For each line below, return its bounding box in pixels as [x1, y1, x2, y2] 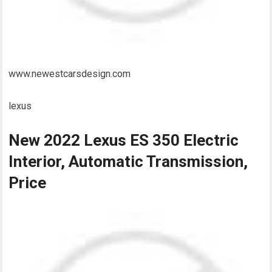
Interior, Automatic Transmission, [8, 152, 248, 171]
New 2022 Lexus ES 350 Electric [8, 131, 239, 149]
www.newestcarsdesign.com [8, 67, 131, 80]
